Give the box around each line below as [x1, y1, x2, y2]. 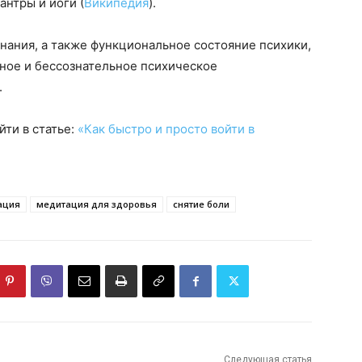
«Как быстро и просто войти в [78, 121, 255, 137]
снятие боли [173, 198, 229, 211]
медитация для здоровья [36, 198, 157, 211]
